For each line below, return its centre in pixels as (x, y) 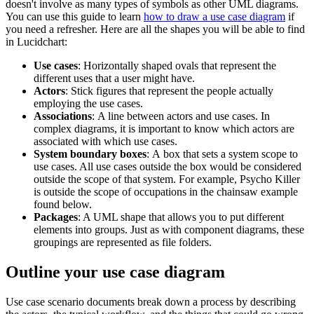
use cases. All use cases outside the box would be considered (168, 166)
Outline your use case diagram (115, 272)
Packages (56, 217)
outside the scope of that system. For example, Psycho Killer (167, 179)
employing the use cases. (88, 103)
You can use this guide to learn (75, 16)
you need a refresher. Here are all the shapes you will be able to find (155, 29)
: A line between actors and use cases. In (181, 116)
